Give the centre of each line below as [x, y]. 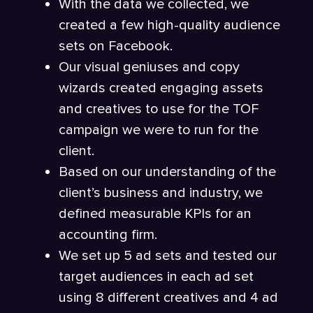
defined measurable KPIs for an [155, 213]
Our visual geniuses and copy [149, 67]
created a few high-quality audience [169, 25]
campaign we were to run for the [159, 130]
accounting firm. [111, 234]
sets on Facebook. [116, 46]
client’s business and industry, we [161, 192]
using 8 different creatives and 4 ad [168, 297]
